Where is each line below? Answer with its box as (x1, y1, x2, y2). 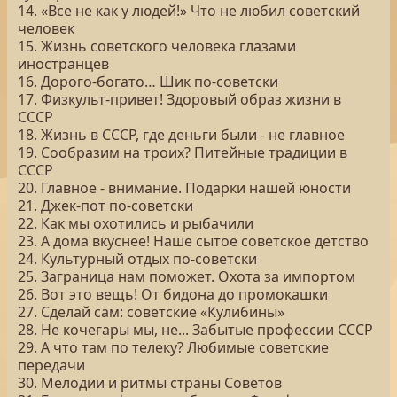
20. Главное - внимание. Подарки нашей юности (18, 178, 351, 198)
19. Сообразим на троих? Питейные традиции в (18, 143, 347, 162)
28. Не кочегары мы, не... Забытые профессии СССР (18, 320, 373, 339)
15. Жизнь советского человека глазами (18, 36, 296, 56)
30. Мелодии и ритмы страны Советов (18, 373, 282, 393)
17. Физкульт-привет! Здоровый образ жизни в (18, 90, 341, 109)
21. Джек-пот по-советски (18, 196, 193, 215)
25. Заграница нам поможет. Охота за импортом (18, 267, 355, 286)
